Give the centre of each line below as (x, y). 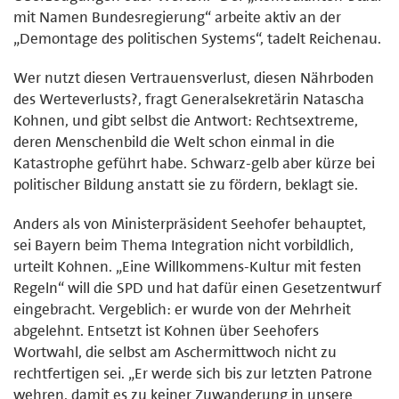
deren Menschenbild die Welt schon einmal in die (174, 141)
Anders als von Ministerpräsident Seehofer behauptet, (190, 223)
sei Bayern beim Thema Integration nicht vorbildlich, (183, 244)
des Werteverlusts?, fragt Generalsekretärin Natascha (189, 98)
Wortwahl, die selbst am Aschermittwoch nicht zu (175, 351)
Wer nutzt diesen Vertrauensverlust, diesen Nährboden (194, 77)
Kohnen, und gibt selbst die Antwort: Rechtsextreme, (186, 120)
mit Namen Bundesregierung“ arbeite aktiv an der (177, 16)
